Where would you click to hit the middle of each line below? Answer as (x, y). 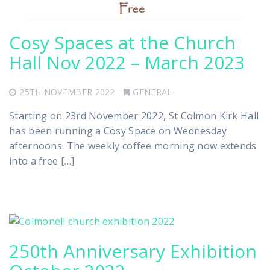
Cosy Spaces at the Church (122, 42)
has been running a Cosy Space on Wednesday (118, 130)
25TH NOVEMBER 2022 (67, 92)
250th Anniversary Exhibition (133, 251)
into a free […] (42, 161)
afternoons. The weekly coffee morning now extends (133, 146)
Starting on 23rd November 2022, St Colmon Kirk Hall (134, 115)
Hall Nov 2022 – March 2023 (127, 62)
